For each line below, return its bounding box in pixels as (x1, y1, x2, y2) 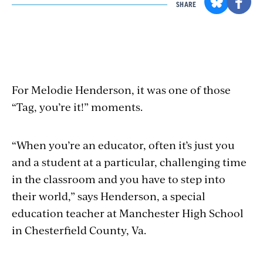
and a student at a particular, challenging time (12, 154, 247, 170)
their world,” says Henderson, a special (12, 188, 205, 204)
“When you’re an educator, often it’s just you (12, 137, 235, 153)
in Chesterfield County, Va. (12, 222, 146, 238)
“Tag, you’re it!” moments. (12, 99, 143, 114)
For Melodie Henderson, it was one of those (12, 82, 231, 97)
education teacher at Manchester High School (12, 205, 244, 221)
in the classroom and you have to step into (12, 171, 225, 187)
